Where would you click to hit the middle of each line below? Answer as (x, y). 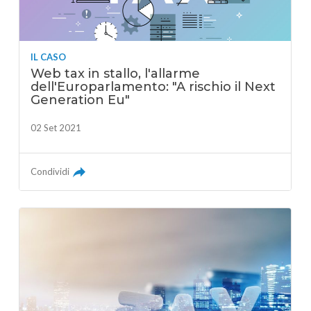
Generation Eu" (81, 100)
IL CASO (49, 57)
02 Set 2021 (56, 128)
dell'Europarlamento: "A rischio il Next (153, 87)
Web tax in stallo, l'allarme (116, 74)
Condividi (50, 172)
